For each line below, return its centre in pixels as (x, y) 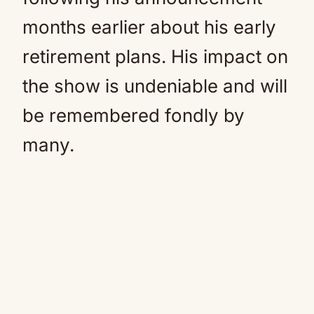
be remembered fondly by (134, 115)
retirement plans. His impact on (155, 56)
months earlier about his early (149, 27)
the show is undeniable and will (155, 86)
